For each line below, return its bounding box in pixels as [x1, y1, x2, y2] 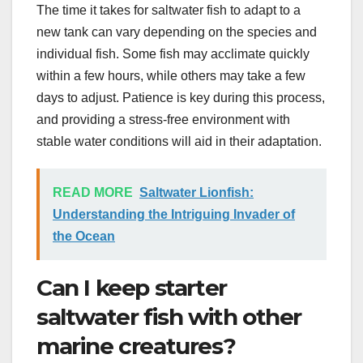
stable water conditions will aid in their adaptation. [36, 134, 322, 148]
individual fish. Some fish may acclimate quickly [36, 46, 310, 61]
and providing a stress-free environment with [36, 112, 290, 126]
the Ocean [53, 228, 115, 243]
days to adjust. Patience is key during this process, [36, 90, 325, 105]
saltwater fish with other [36, 302, 302, 331]
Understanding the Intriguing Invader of [53, 207, 295, 221]
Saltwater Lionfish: [139, 185, 254, 199]
